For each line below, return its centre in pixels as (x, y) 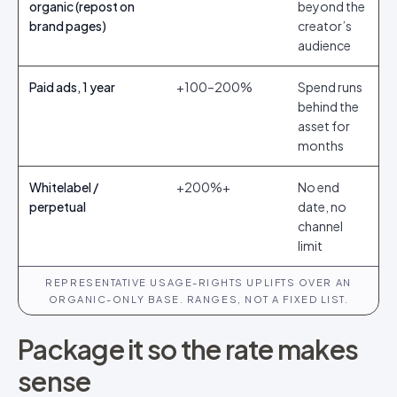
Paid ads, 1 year (72, 87)
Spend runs (330, 87)
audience (324, 45)
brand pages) (68, 26)
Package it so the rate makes (188, 349)
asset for (324, 126)
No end (319, 187)
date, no (322, 206)
